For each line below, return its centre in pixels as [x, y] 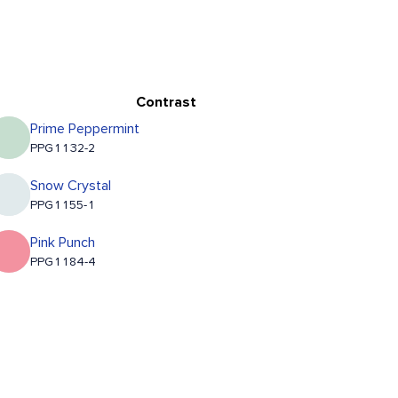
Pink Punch [63, 243]
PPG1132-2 [63, 149]
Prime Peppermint [85, 129]
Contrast [166, 103]
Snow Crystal [71, 186]
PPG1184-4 [64, 263]
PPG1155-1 [63, 206]
